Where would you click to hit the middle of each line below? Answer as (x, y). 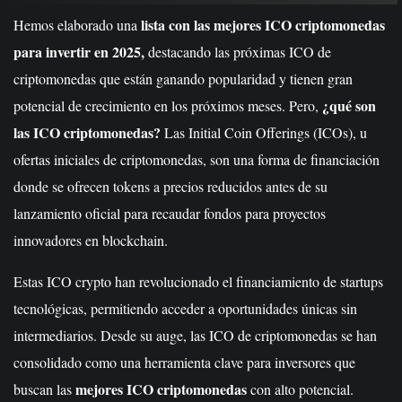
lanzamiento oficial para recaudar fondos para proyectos (170, 213)
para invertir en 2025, (79, 52)
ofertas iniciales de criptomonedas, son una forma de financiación (197, 159)
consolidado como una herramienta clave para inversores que (184, 362)
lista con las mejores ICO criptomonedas (261, 25)
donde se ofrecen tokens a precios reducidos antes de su (170, 186)
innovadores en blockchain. (91, 240)
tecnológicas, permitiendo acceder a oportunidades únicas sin (185, 308)
